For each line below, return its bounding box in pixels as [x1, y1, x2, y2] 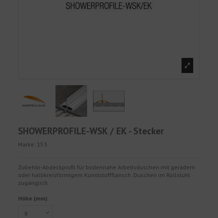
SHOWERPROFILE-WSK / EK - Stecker [18, 125, 164, 137]
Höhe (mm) [18, 194, 48, 202]
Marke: [18, 141, 36, 148]
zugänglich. [18, 179, 50, 187]
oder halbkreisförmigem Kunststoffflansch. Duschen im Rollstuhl [18, 171, 191, 179]
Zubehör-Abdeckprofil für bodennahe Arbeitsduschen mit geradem [18, 163, 196, 171]
